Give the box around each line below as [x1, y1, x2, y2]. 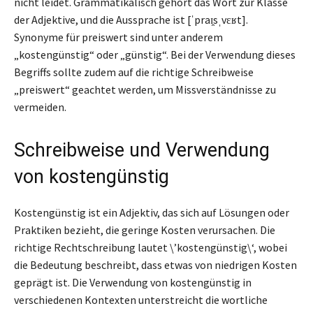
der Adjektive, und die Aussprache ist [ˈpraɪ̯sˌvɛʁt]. [14, 12, 248, 27]
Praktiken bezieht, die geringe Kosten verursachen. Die [14, 222, 275, 237]
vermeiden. [14, 99, 66, 114]
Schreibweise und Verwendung [14, 138, 270, 161]
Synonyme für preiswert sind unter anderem [14, 29, 223, 44]
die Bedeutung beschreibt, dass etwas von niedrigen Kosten [14, 257, 297, 272]
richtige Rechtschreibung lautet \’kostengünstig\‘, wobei [14, 240, 287, 254]
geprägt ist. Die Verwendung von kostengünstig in [14, 275, 252, 289]
